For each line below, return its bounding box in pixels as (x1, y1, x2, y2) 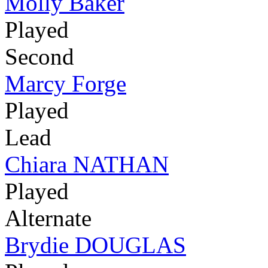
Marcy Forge (5, 71, 126, 97)
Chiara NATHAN (5, 151, 169, 178)
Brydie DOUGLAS (5, 232, 186, 258)
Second (5, 44, 74, 70)
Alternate (5, 205, 92, 232)
